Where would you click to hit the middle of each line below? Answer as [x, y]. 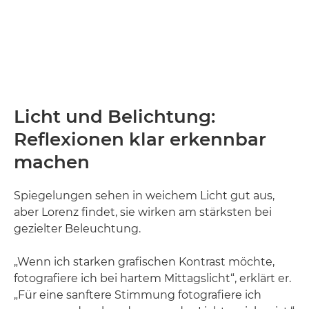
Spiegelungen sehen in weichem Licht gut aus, [144, 196]
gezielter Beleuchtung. [77, 229]
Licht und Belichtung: [114, 117]
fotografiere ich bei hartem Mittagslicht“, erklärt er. [152, 278]
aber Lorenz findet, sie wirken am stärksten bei [143, 212]
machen [52, 162]
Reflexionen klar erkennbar [140, 139]
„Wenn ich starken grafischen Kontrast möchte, [144, 262]
